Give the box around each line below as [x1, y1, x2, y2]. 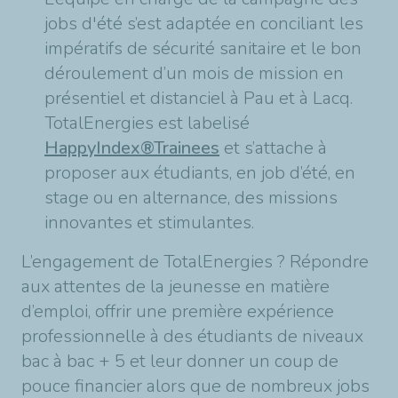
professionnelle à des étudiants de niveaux [21, 324, 363, 348]
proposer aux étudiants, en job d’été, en [44, 161, 355, 185]
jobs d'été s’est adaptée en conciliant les [44, 12, 363, 36]
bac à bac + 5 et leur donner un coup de [21, 349, 338, 373]
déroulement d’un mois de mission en [44, 61, 344, 85]
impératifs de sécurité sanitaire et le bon [44, 36, 362, 60]
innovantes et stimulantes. [44, 211, 254, 235]
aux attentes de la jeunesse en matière [21, 275, 330, 298]
